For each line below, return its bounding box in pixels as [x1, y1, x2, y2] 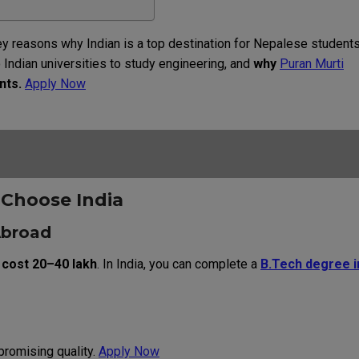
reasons [12, 35, 58, 51]
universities [41, 55, 107, 71]
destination [168, 35, 231, 51]
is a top [120, 35, 168, 51]
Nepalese [253, 35, 308, 51]
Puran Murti [280, 55, 344, 71]
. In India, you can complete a [97, 256, 260, 272]
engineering [159, 55, 224, 71]
